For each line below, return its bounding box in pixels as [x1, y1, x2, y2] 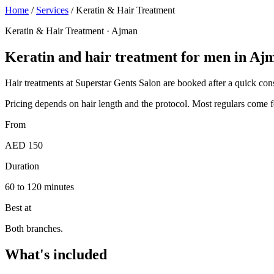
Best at [5, 202, 31, 213]
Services [36, 5, 68, 15]
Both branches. [5, 223, 63, 234]
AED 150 [5, 139, 43, 150]
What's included [5, 246, 107, 262]
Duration [5, 160, 39, 171]
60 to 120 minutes [5, 181, 74, 192]
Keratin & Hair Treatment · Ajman [5, 26, 138, 36]
